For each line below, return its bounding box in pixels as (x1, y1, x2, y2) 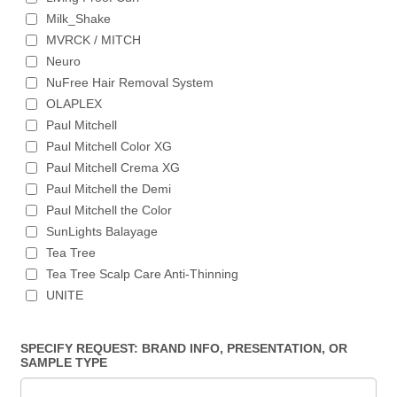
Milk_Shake (46, 12, 112, 26)
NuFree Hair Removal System (46, 75, 214, 90)
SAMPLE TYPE (20, 355, 108, 370)
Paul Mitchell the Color (46, 203, 173, 217)
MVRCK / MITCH (46, 33, 142, 47)
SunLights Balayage (46, 224, 159, 238)
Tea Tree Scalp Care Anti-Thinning (46, 267, 239, 281)
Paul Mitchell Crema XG (46, 160, 181, 175)
